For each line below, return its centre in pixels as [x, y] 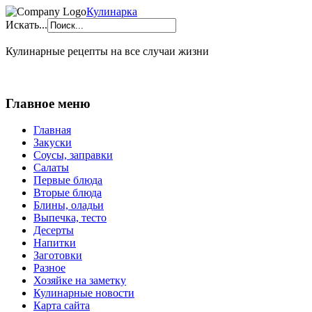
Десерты [54, 231]
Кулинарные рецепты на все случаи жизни [107, 51]
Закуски [53, 143]
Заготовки [58, 256]
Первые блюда [68, 180]
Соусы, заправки [73, 155]
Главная [52, 130]
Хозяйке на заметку [80, 281]
